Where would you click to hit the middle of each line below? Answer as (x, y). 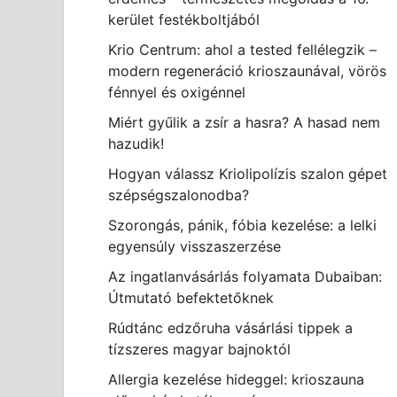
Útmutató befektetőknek (191, 298)
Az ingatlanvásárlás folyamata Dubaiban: (245, 276)
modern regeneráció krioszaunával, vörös (247, 71)
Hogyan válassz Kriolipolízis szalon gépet (248, 174)
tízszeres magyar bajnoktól (199, 349)
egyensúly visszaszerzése (195, 246)
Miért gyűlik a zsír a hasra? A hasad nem (244, 122)
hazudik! (136, 144)
